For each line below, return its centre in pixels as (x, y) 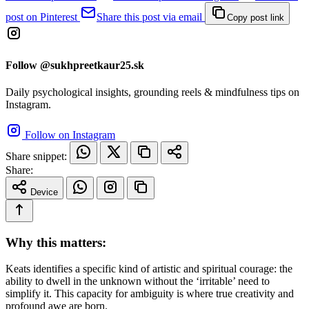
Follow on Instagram (70, 134)
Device (44, 192)
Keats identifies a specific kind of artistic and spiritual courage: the (149, 269)
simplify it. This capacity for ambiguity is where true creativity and (150, 294)
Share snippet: (36, 156)
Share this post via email (149, 17)
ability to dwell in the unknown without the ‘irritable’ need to (138, 281)
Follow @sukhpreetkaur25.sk (75, 65)
